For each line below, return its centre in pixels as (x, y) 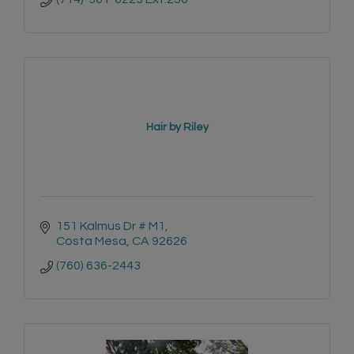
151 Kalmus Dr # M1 (111, 226)
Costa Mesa (91, 241)
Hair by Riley (177, 128)
